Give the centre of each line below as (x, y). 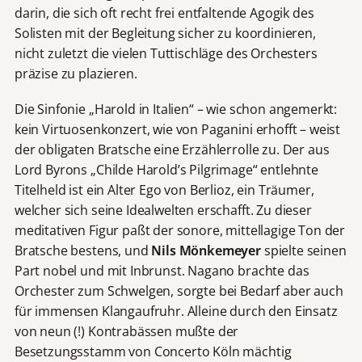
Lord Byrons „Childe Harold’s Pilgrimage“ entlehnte (166, 170)
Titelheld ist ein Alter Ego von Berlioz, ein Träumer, (164, 190)
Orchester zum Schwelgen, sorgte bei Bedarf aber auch (179, 291)
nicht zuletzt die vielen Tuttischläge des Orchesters (166, 54)
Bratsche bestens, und (83, 251)
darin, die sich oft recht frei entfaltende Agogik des (164, 13)
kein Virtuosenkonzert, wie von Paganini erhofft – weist (177, 130)
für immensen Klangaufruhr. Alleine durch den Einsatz (176, 311)
